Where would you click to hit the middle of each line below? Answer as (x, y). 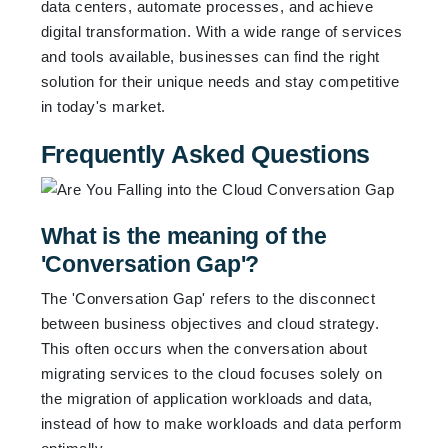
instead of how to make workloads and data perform (221, 423)
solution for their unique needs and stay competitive (220, 81)
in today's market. (103, 106)
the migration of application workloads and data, (206, 398)
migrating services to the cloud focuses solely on (211, 373)
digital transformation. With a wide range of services (221, 31)
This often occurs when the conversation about (204, 348)
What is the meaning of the (183, 235)
